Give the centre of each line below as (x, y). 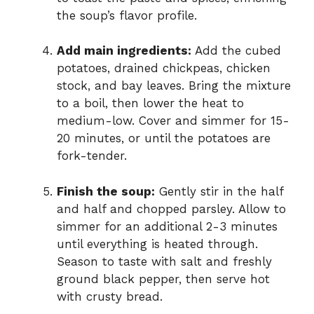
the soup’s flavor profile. (127, 15)
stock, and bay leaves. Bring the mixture (174, 86)
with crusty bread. (110, 296)
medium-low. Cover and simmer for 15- (173, 121)
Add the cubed (236, 51)
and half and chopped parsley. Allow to (171, 209)
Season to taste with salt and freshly (164, 261)
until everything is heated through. (157, 244)
